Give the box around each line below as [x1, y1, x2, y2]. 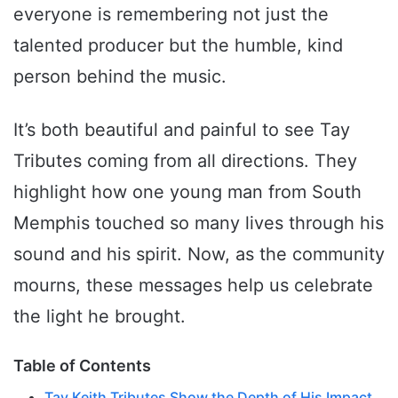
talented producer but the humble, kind [13, 35, 343, 57]
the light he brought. [13, 306, 186, 328]
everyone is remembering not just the [13, 4, 329, 26]
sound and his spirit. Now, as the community [13, 243, 385, 266]
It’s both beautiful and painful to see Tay [13, 119, 350, 141]
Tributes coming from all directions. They [13, 150, 357, 172]
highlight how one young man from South [13, 181, 362, 203]
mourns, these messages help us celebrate [13, 275, 373, 297]
